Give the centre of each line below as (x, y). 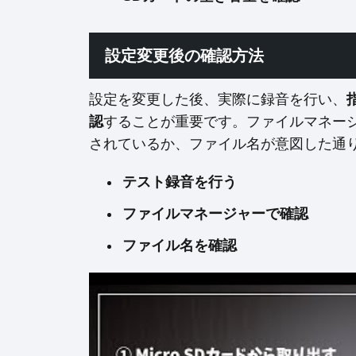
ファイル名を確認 (180, 246)
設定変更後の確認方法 (184, 56)
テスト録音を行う (180, 182)
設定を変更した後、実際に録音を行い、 (218, 99)
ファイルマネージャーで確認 (215, 214)
